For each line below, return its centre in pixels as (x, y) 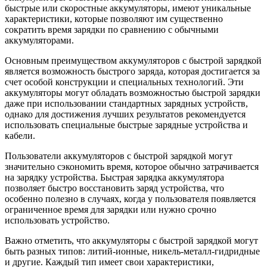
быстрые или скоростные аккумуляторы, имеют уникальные (128, 8)
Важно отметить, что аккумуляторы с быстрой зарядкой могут (131, 241)
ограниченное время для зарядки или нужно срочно (111, 210)
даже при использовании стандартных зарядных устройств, (126, 104)
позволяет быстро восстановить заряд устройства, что (114, 188)
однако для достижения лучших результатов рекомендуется (125, 114)
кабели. (20, 136)
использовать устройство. (57, 221)
